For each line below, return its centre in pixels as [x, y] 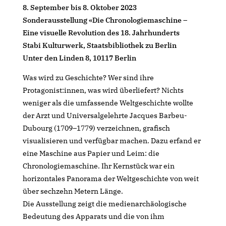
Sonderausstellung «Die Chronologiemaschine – [105, 20]
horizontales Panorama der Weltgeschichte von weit [110, 178]
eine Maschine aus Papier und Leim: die [91, 153]
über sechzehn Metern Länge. [73, 191]
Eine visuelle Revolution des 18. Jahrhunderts [101, 33]
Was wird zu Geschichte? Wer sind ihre [88, 77]
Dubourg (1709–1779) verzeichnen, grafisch [96, 128]
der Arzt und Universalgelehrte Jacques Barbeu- [105, 115]
